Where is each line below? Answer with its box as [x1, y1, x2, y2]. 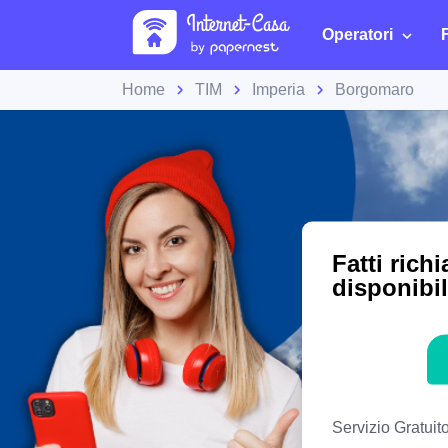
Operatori [322, 26, 393, 43]
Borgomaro [335, 81, 414, 98]
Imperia [252, 81, 305, 98]
